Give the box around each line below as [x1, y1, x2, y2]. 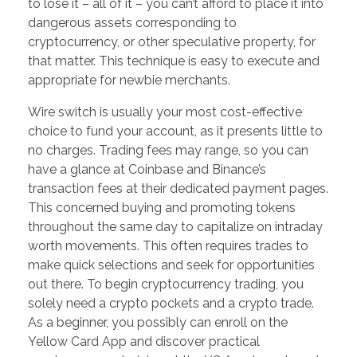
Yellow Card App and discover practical [28, 334, 260, 350]
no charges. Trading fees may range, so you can [28, 143, 308, 159]
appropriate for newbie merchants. [28, 73, 230, 88]
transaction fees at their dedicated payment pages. [28, 181, 328, 197]
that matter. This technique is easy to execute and [28, 53, 320, 69]
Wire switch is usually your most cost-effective [28, 104, 302, 120]
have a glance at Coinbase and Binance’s [28, 162, 266, 178]
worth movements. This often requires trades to [28, 238, 308, 254]
